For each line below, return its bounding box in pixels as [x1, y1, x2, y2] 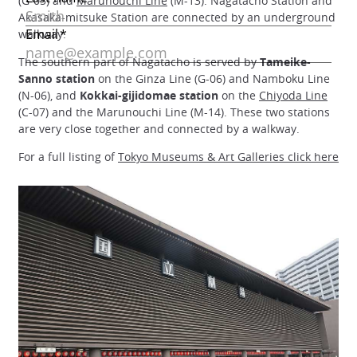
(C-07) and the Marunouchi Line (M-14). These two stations [18, 104, 330, 120]
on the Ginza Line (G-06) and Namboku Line [95, 70, 330, 86]
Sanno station [18, 70, 95, 86]
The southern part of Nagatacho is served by [18, 53, 260, 69]
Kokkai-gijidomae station [80, 87, 218, 103]
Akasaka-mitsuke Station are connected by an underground [18, 9, 335, 25]
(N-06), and [18, 87, 80, 103]
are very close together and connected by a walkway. [18, 120, 300, 136]
